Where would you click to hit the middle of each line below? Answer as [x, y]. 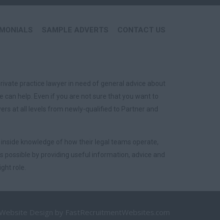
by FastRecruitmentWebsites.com [111, 212]
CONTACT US [141, 30]
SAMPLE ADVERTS [75, 30]
